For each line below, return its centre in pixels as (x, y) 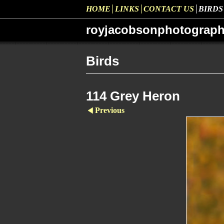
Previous (110, 110)
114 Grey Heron (133, 96)
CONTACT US (169, 9)
